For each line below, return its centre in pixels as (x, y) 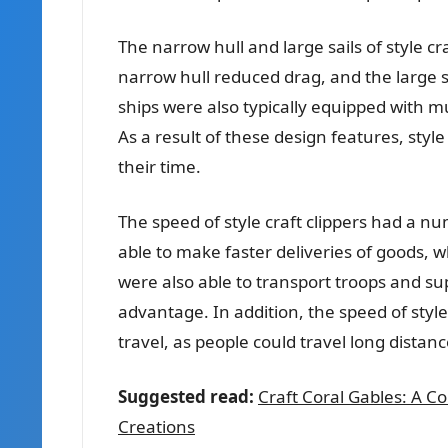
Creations (156, 426)
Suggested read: (186, 396)
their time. (159, 166)
